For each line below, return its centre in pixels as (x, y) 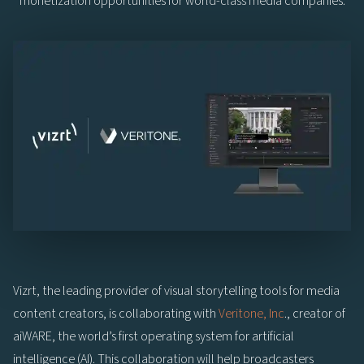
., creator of (315, 313)
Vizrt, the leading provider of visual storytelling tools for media (176, 290)
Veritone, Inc (251, 313)
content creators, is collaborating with (116, 313)
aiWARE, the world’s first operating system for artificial (154, 336)
